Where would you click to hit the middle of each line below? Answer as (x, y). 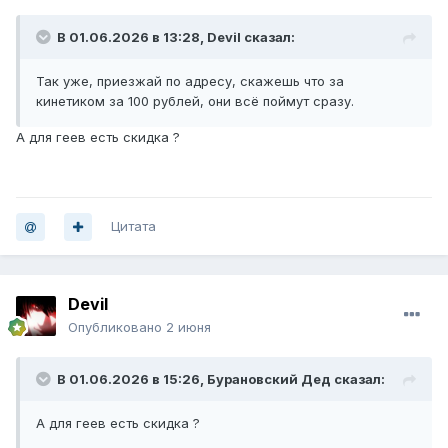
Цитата (133, 226)
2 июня (188, 327)
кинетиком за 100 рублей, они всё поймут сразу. (195, 101)
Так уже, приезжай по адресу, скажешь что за (190, 81)
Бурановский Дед (269, 379)
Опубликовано (117, 327)
